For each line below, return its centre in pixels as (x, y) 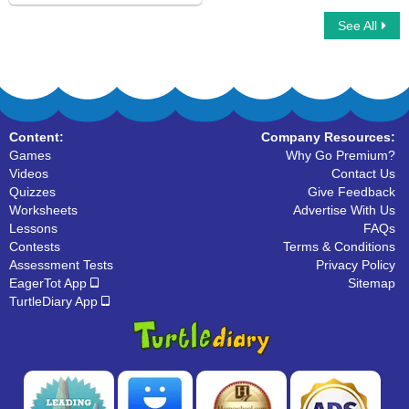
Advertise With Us (344, 210)
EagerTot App (50, 283)
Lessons (33, 228)
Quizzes (32, 192)
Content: (37, 137)
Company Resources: (328, 137)
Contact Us (363, 173)
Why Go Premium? (341, 155)
